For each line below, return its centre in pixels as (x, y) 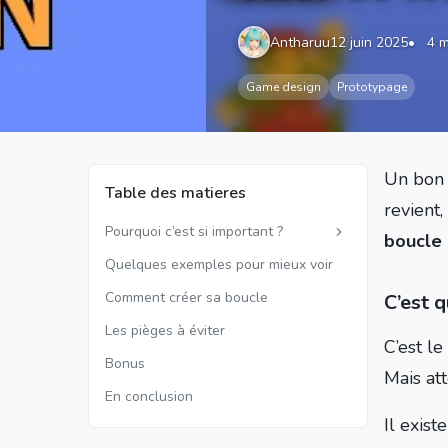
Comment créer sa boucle (186, 297)
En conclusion (149, 396)
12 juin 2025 (369, 42)
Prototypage (372, 87)
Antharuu (300, 42)
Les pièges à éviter (165, 330)
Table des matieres (175, 193)
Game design (283, 87)
